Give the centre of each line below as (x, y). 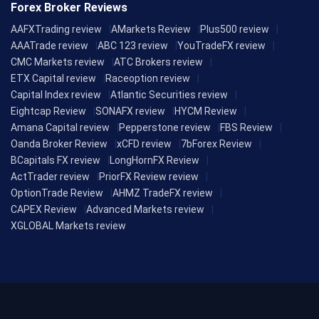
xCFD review (144, 143)
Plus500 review (235, 29)
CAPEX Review (44, 209)
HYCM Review (206, 111)
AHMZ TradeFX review (163, 193)
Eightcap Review (48, 111)
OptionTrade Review (57, 193)
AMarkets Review (151, 29)
